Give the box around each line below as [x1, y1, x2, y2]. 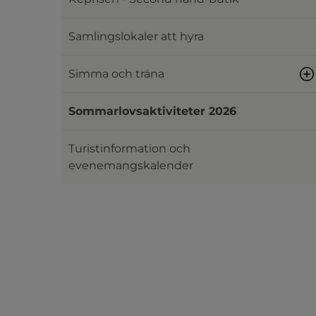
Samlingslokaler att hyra [68, 30, 204, 43]
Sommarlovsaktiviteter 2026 [68, 104, 236, 118]
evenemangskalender [68, 159, 193, 172]
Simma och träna [68, 67, 164, 80]
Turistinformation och [68, 142, 190, 155]
